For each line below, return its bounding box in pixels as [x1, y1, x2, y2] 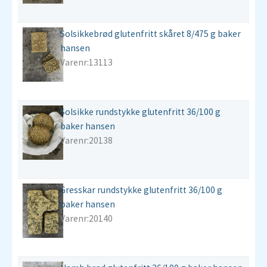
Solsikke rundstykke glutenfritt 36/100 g [60, 106, 221, 117]
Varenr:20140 [60, 213, 113, 224]
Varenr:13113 [60, 57, 113, 68]
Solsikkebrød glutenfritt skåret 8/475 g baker [60, 28, 241, 39]
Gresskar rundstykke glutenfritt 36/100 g [60, 184, 222, 195]
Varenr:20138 [60, 135, 113, 146]
